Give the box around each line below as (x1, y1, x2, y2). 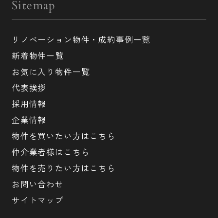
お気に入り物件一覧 (11, 65, 90, 77)
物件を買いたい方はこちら (11, 129, 116, 142)
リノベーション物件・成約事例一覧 (11, 33, 151, 45)
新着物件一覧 (11, 49, 64, 61)
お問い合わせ (11, 178, 64, 190)
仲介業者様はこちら (11, 145, 90, 158)
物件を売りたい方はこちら (11, 162, 116, 174)
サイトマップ (11, 194, 64, 206)
